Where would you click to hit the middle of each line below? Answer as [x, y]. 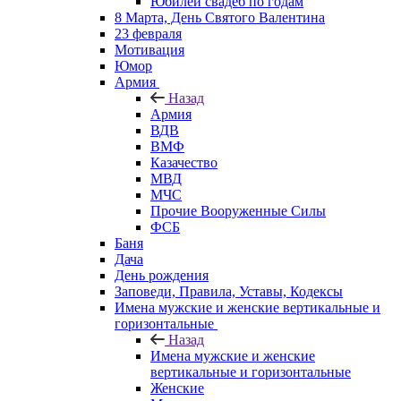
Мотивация [149, 49]
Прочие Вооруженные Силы [238, 210]
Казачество [184, 162]
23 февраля [148, 33]
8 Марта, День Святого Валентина [220, 17]
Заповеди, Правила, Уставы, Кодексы [229, 291]
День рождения [162, 275]
